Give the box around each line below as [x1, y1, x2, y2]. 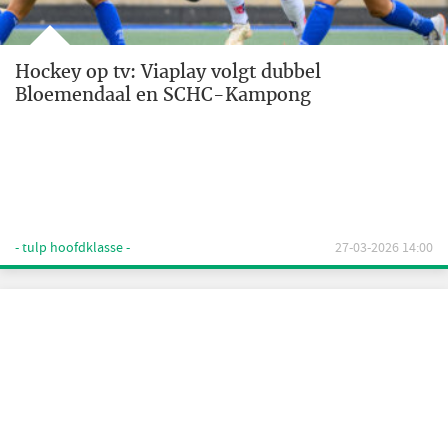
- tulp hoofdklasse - [15, 239, 130, 257]
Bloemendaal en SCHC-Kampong [15, 83, 311, 106]
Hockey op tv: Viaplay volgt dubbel [15, 60, 321, 83]
